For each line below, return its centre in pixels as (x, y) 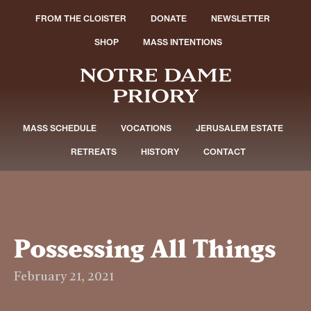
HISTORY (160, 152)
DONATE (169, 18)
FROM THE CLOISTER (81, 18)
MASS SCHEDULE (59, 128)
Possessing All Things (145, 248)
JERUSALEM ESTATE (239, 128)
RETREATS (93, 152)
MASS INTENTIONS (182, 42)
